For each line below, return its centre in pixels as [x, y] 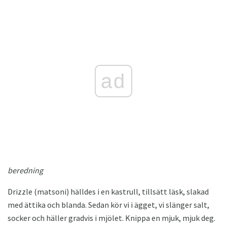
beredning [25, 170]
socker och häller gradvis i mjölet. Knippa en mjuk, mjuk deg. [111, 218]
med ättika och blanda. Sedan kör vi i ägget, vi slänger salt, [108, 204]
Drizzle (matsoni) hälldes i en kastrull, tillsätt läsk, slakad [108, 191]
